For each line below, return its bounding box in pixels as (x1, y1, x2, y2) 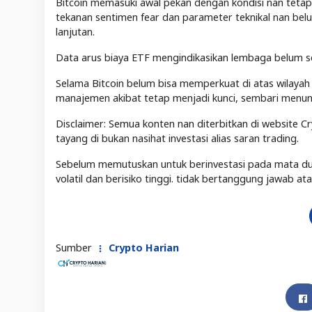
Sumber (56, 241, 95, 255)
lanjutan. (56, 25, 97, 39)
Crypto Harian (106, 241, 179, 255)
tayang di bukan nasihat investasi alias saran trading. (56, 132, 299, 146)
